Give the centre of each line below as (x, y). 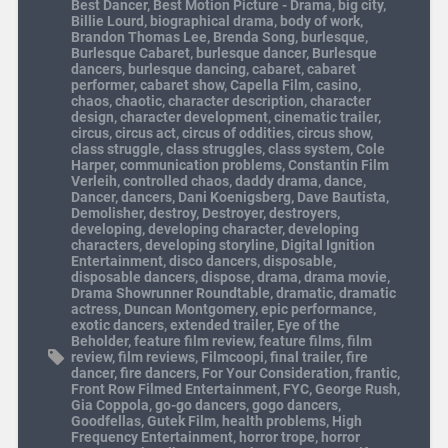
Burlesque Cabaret (130, 53)
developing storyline (209, 245)
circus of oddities (236, 133)
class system (308, 149)
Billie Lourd (107, 21)
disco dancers (212, 261)
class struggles (213, 149)
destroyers (302, 213)
